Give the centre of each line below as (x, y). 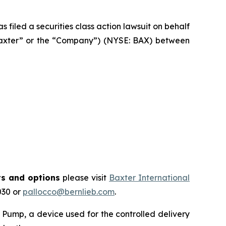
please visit (85, 178)
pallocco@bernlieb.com (69, 192)
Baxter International (150, 178)
